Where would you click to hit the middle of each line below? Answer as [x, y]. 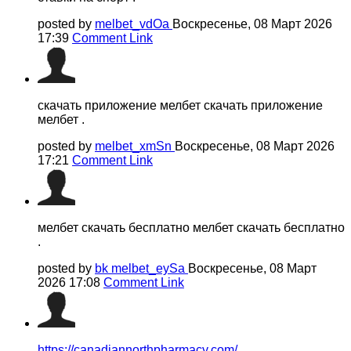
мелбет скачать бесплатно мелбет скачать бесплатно [191, 227]
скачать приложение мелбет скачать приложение [180, 105]
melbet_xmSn [135, 146]
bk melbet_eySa [141, 268]
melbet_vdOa [134, 24]
